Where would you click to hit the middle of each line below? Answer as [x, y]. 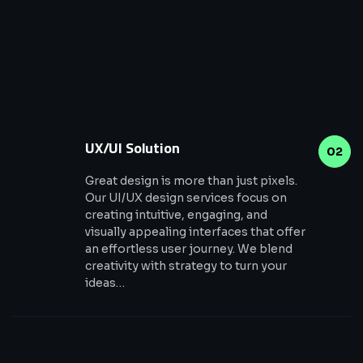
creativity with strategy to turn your [186, 266]
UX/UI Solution [132, 148]
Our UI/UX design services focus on [186, 198]
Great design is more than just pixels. [191, 181]
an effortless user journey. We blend [189, 249]
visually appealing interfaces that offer [195, 232]
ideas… [105, 283]
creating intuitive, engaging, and [176, 215]
